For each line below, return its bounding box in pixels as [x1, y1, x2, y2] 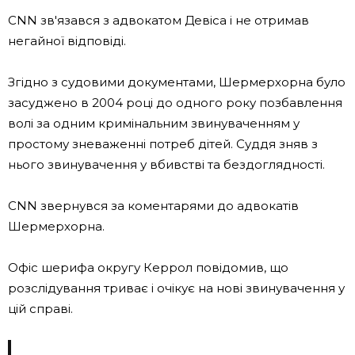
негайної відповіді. [8, 32, 126, 48]
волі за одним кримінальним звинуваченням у [8, 115, 300, 131]
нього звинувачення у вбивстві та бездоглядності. [8, 156, 325, 172]
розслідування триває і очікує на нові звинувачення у [8, 280, 345, 296]
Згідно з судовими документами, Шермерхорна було [8, 74, 345, 90]
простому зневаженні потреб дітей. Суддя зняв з [8, 136, 318, 151]
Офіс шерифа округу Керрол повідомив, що [8, 259, 288, 275]
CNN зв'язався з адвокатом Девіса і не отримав [8, 12, 309, 28]
